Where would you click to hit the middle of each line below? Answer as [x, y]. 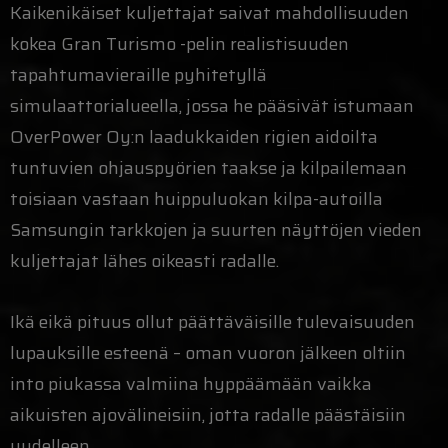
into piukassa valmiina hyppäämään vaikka [191, 384]
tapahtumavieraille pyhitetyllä [138, 75]
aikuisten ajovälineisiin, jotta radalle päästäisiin [208, 415]
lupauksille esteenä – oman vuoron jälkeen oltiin [208, 353]
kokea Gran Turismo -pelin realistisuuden [179, 44]
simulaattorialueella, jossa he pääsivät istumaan [212, 106]
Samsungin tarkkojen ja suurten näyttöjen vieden [216, 230]
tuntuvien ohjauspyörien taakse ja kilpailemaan [208, 168]
